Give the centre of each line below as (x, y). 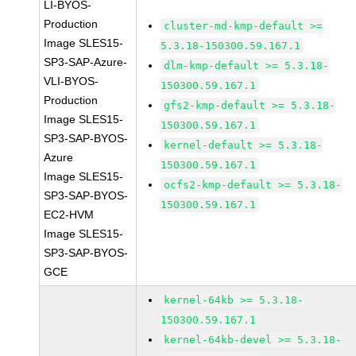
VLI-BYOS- (72, 81)
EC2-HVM (69, 215)
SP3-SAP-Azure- (86, 62)
